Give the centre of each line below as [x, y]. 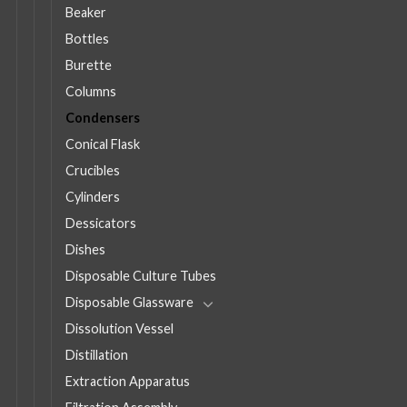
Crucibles [93, 170]
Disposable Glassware [129, 302]
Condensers [103, 117]
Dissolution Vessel [119, 328]
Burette [89, 65]
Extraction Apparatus [128, 381]
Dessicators [101, 223]
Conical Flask [103, 144]
